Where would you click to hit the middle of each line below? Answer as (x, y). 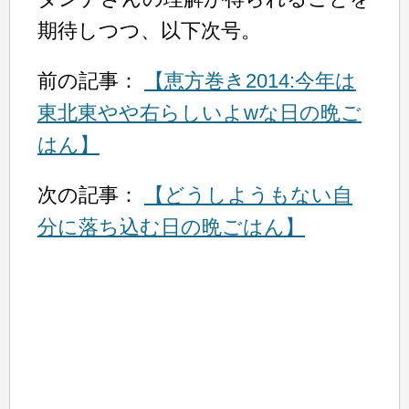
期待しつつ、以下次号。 (149, 30)
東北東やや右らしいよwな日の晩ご (199, 112)
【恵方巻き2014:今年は (250, 80)
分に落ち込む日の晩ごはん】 (171, 226)
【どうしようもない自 (248, 194)
